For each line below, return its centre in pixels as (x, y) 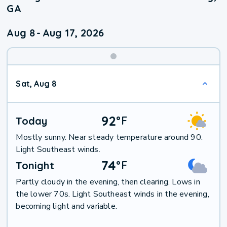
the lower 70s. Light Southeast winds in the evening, (112, 194)
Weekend (141, 74)
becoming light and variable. (67, 206)
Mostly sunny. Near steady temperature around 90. (109, 138)
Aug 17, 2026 (73, 33)
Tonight (35, 166)
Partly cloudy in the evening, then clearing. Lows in (108, 182)
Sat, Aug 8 (36, 84)
